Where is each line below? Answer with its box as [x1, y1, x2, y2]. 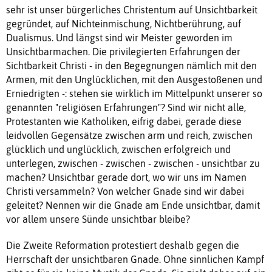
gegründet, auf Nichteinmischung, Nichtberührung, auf [6, 18, 241, 29]
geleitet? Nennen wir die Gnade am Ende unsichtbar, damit [6, 199, 260, 211]
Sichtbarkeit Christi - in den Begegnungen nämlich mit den [6, 59, 257, 71]
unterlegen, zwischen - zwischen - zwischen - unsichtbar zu [6, 157, 260, 169]
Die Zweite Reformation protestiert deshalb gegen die [6, 239, 239, 251]
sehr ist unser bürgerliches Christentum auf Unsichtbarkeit [6, 4, 257, 15]
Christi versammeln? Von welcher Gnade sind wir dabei [6, 185, 244, 197]
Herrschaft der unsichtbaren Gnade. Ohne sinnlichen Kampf [6, 253, 264, 265]
